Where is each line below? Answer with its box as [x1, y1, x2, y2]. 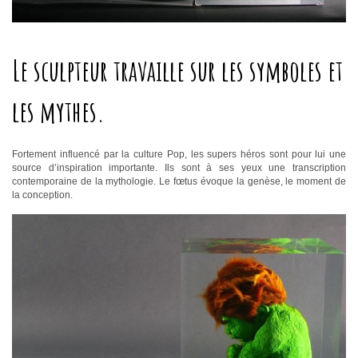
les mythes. [12, 93, 105, 130]
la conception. [12, 189, 73, 201]
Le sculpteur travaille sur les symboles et [12, 52, 343, 89]
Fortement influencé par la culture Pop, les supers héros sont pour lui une [12, 149, 346, 161]
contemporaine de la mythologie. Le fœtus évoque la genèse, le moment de [12, 176, 346, 188]
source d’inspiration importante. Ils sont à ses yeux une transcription [12, 162, 346, 174]
